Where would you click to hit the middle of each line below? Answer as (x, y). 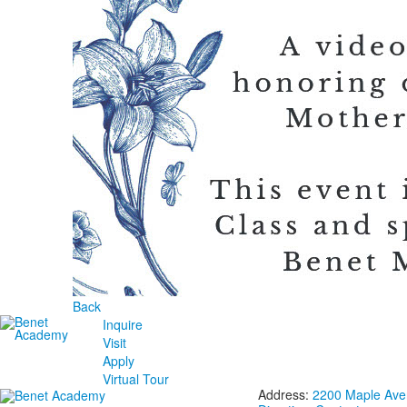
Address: (285, 394)
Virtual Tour (136, 379)
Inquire (123, 324)
